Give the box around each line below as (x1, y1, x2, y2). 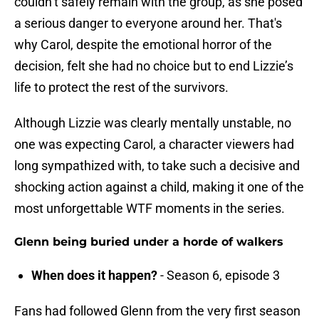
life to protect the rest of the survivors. (14, 80, 229, 95)
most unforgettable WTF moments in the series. (14, 201, 285, 216)
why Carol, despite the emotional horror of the (14, 37, 272, 53)
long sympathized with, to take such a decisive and (14, 158, 300, 174)
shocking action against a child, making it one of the (14, 179, 304, 195)
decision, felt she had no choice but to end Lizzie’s (14, 58, 293, 74)
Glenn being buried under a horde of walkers (14, 235, 283, 249)
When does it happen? (31, 268, 157, 283)
